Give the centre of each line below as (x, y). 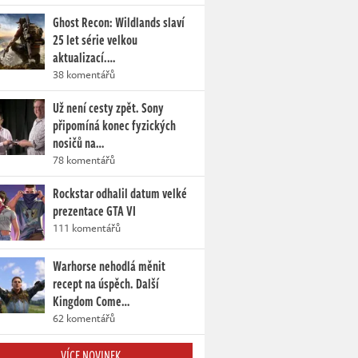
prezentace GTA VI (94, 211)
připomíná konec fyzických (114, 126)
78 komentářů (84, 160)
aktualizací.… (84, 58)
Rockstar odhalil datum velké (120, 194)
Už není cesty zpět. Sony (108, 108)
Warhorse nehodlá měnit (109, 267)
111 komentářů (87, 228)
